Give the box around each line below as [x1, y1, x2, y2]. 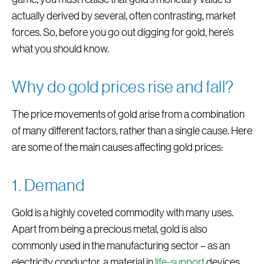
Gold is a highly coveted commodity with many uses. [12, 207, 233, 218]
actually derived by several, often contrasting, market [12, 11, 236, 21]
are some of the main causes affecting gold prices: [12, 142, 223, 153]
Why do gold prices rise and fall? [12, 79, 234, 95]
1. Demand [12, 177, 85, 194]
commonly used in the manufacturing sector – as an [12, 240, 230, 251]
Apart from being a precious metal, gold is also [12, 224, 207, 235]
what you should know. [12, 44, 109, 54]
